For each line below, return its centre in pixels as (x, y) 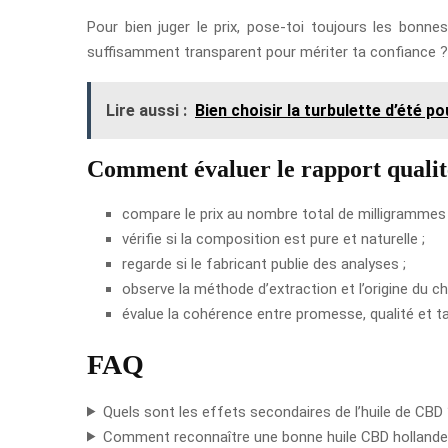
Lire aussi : (146, 110)
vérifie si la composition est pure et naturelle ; (273, 238)
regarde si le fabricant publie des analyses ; (264, 263)
